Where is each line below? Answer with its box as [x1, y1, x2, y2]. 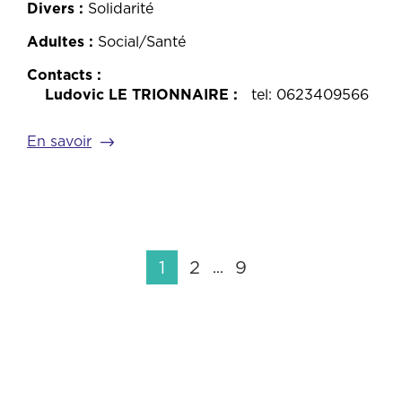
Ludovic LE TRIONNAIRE [45, 84, 229, 105]
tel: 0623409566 [251, 84, 369, 105]
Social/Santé [98, 31, 186, 52]
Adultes [27, 31, 84, 52]
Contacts [27, 65, 92, 85]
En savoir [27, 131, 92, 152]
